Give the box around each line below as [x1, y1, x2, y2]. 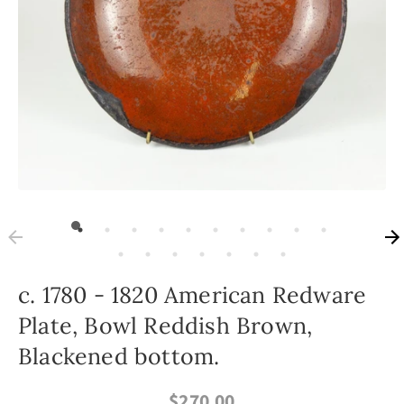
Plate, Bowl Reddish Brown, [18, 311, 313, 340]
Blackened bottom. [18, 342, 220, 371]
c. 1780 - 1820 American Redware [18, 280, 367, 309]
